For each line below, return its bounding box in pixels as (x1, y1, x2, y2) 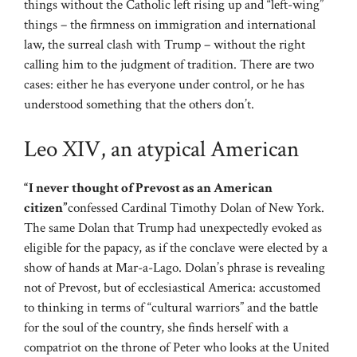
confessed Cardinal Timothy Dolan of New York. (68, 198, 324, 217)
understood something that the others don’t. (24, 96, 254, 114)
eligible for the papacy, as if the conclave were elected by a (24, 238, 328, 257)
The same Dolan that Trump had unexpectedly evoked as (24, 218, 322, 237)
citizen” (24, 198, 68, 217)
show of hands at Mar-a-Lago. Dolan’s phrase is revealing (24, 258, 325, 277)
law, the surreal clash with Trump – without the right (24, 36, 305, 54)
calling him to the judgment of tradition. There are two (24, 56, 314, 74)
